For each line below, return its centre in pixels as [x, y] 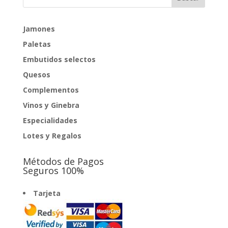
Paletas [37, 44]
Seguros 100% [53, 171]
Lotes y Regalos [52, 136]
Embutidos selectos [59, 60]
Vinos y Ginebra [51, 105]
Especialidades [50, 121]
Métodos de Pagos [63, 162]
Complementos [51, 90]
